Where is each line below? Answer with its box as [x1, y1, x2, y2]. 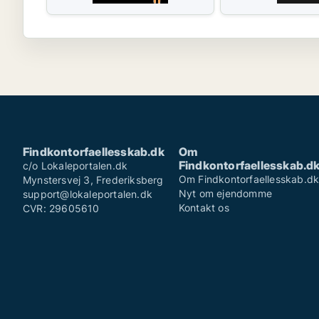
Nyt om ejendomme [178, 187, 273, 199]
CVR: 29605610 [23, 202, 100, 214]
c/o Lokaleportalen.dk [23, 159, 128, 172]
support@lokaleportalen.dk [23, 188, 152, 200]
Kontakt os [178, 202, 229, 214]
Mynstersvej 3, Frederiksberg [23, 174, 164, 186]
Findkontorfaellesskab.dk [23, 145, 164, 159]
